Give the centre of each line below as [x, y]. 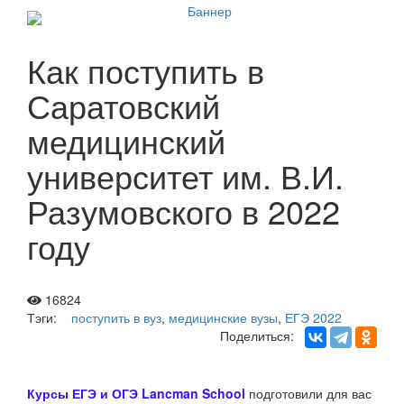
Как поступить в [146, 70]
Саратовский [124, 105]
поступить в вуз [116, 317]
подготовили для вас [310, 393]
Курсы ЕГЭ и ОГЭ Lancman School [136, 393]
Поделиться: [262, 335]
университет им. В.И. [185, 175]
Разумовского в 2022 [184, 211]
